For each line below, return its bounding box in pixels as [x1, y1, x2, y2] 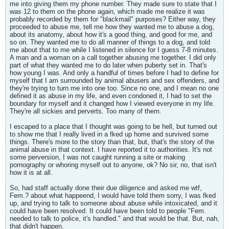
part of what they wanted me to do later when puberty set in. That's [10, 61, 207, 69]
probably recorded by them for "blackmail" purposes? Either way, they [10, 15, 216, 23]
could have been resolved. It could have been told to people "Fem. [10, 207, 206, 215]
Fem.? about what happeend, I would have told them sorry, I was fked [10, 192, 216, 199]
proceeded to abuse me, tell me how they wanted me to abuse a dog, [10, 23, 214, 31]
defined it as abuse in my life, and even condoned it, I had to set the [10, 92, 212, 100]
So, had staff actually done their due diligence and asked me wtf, [10, 184, 202, 192]
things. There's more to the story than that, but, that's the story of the [10, 138, 214, 146]
